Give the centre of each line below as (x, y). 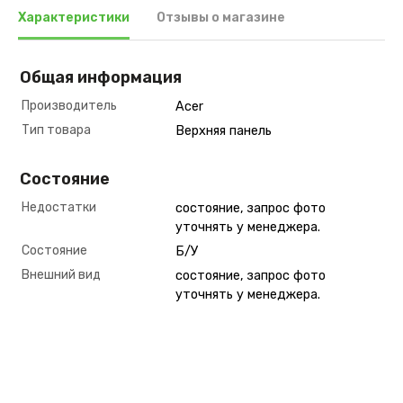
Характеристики (74, 18)
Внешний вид (61, 275)
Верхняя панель (224, 131)
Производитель (69, 106)
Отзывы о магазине (221, 18)
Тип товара (56, 130)
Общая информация (101, 78)
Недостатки (59, 208)
